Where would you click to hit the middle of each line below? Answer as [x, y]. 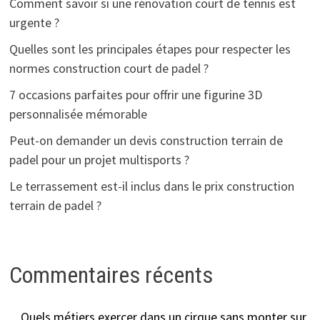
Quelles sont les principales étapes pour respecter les [150, 49]
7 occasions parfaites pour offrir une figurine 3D [135, 94]
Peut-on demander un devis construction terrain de [146, 140]
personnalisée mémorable [78, 114]
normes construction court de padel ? [109, 68]
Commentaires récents [111, 275]
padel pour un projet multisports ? [99, 159]
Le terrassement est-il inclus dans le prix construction [151, 186]
